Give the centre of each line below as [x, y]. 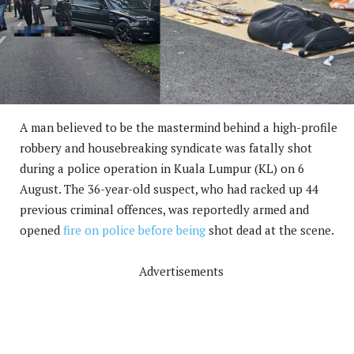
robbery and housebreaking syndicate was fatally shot [166, 147]
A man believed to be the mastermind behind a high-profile [179, 127]
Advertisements [181, 271]
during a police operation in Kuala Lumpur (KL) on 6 [162, 168]
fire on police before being [134, 230]
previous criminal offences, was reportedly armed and [164, 209]
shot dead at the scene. [270, 230]
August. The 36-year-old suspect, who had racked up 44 [169, 188]
